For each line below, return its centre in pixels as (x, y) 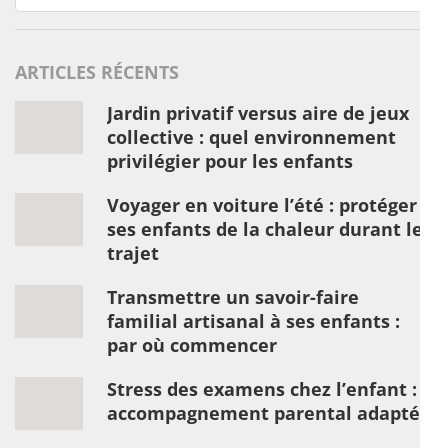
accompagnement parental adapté (263, 413)
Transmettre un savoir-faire (233, 297)
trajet (133, 253)
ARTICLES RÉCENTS (97, 72)
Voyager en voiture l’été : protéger (262, 205)
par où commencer (192, 345)
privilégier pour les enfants (230, 161)
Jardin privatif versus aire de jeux (258, 113)
